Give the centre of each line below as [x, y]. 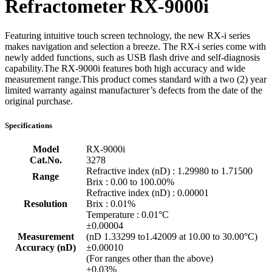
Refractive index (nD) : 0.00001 [148, 192]
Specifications [29, 125]
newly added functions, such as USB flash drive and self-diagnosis [132, 58]
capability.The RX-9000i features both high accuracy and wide [125, 69]
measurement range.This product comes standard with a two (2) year [136, 80]
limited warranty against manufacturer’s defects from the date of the [134, 90]
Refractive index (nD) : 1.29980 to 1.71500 [169, 171]
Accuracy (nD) [46, 247]
